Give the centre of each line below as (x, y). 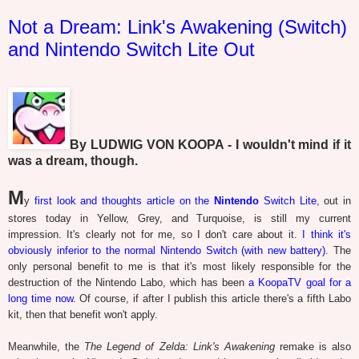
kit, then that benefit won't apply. (83, 315)
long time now (40, 299)
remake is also (313, 347)
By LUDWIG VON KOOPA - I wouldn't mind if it (210, 145)
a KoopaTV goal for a (300, 283)
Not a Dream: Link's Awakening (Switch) (177, 26)
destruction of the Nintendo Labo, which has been (128, 283)
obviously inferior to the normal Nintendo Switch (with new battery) (167, 251)
